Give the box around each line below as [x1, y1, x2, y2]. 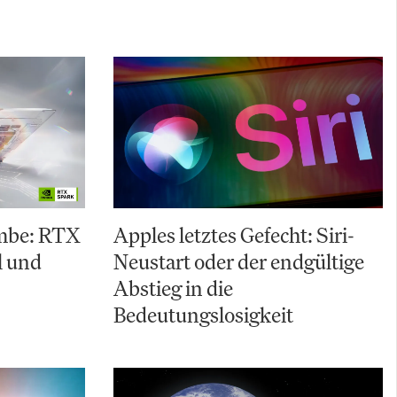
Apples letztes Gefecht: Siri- [113, 222, 354, 249]
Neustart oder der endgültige [113, 248, 364, 276]
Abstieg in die [113, 275, 233, 302]
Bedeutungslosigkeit [113, 301, 293, 329]
